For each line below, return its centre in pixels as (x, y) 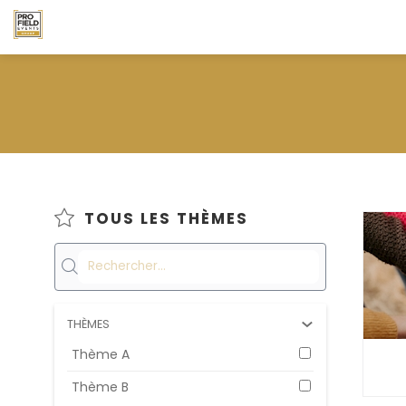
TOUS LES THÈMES (167, 218)
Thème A (101, 354)
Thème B (100, 387)
